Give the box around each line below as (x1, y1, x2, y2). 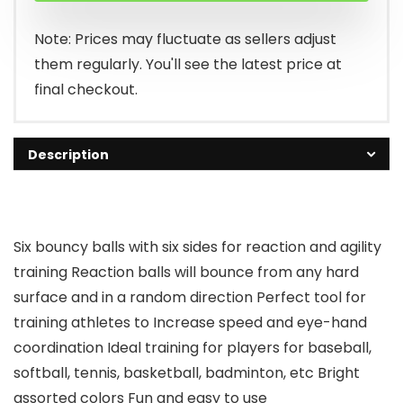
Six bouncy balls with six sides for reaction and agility (13, 237, 381, 257)
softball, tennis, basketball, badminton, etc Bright (13, 363, 360, 383)
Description (28, 146, 109, 164)
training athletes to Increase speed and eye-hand (13, 312, 367, 333)
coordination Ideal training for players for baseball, (13, 337, 372, 358)
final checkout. (34, 79, 138, 100)
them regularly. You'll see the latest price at (34, 54, 342, 75)
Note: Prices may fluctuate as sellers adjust (34, 29, 336, 49)
